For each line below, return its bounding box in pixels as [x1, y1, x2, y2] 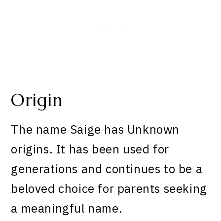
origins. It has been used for [11, 141, 169, 157]
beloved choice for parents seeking [11, 181, 207, 197]
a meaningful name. [11, 200, 123, 217]
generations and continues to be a [11, 161, 203, 177]
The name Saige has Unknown [11, 121, 180, 138]
